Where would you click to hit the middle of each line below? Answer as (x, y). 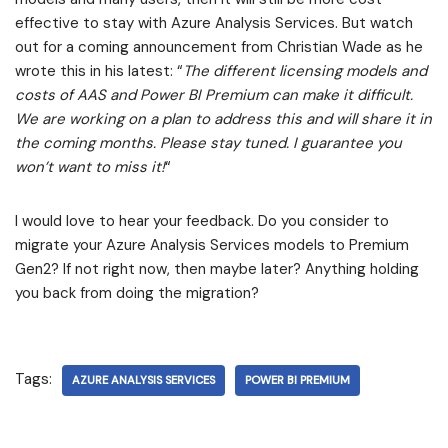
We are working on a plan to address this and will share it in (223, 119)
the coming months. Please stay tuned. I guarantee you (208, 143)
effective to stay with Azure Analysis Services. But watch (214, 23)
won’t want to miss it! (90, 167)
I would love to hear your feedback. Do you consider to (202, 221)
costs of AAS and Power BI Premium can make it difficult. (214, 95)
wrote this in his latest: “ (99, 71)
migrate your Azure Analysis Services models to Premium (212, 245)
